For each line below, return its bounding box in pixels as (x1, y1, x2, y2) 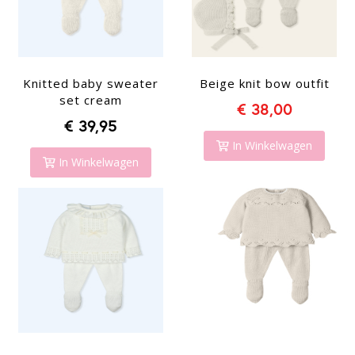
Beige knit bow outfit (199, 75, 330, 92)
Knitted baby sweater (23, 75, 158, 92)
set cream (59, 92, 122, 109)
